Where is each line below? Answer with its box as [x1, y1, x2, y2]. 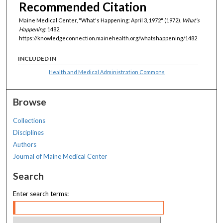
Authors [13, 140, 37, 148]
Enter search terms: [13, 189, 69, 198]
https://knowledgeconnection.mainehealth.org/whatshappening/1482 [19, 35, 197, 42]
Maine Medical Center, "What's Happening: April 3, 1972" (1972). [19, 17, 182, 24]
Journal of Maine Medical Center [13, 152, 108, 160]
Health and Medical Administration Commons [49, 68, 165, 75]
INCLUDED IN [18, 54, 57, 62]
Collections [13, 116, 46, 124]
